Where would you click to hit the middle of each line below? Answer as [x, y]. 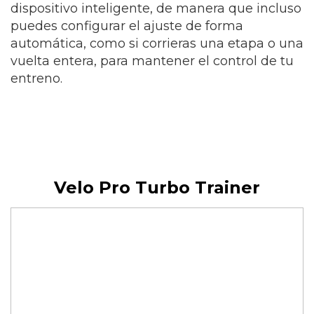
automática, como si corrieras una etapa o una [157, 44]
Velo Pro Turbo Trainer [157, 188]
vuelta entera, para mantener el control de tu [152, 61]
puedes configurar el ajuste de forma [127, 26]
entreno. [36, 79]
